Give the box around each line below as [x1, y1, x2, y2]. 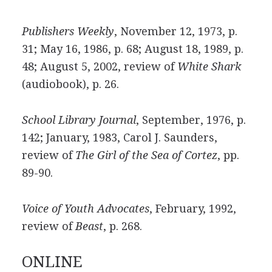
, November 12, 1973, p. [114, 25, 237, 38]
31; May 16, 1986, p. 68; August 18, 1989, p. [21, 42, 243, 55]
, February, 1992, [149, 202, 236, 215]
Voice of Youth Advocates [21, 202, 149, 215]
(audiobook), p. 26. [21, 78, 119, 90]
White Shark [177, 60, 241, 73]
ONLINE [21, 253, 83, 271]
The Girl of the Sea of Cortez [75, 149, 217, 161]
